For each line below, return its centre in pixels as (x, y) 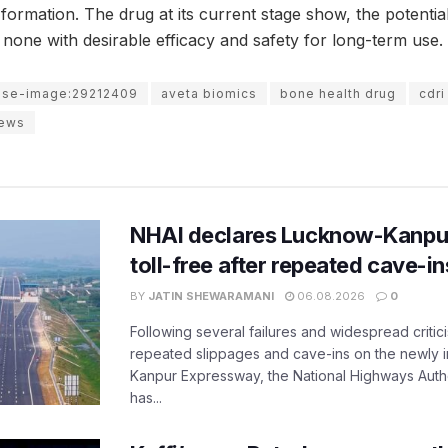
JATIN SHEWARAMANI (211, 295)
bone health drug (338, 93)
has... (146, 397)
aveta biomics (209, 93)
